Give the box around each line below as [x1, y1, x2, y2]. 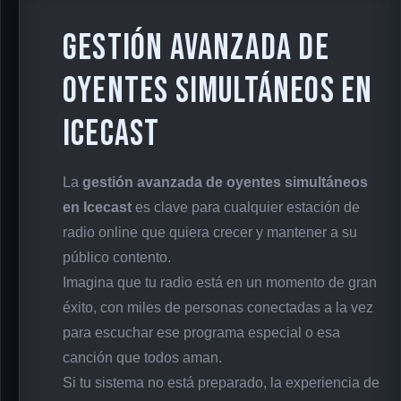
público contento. [63, 250, 171, 266]
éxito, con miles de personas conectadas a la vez [63, 300, 373, 316]
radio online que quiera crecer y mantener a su [63, 225, 357, 241]
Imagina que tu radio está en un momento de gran [63, 275, 377, 291]
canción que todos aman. [63, 350, 222, 366]
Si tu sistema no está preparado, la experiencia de [63, 375, 380, 391]
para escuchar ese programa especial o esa [63, 325, 340, 341]
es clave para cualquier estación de [132, 200, 360, 216]
